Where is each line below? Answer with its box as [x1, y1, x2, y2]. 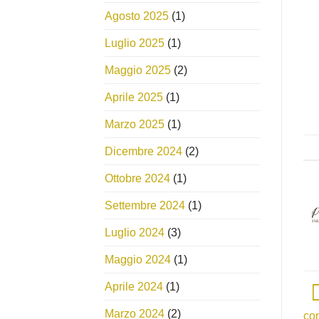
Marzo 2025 [105, 117, 164, 130]
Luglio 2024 [105, 226, 164, 239]
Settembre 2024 [105, 199, 185, 211]
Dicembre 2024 [105, 145, 182, 157]
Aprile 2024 [105, 280, 163, 293]
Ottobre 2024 [105, 172, 170, 184]
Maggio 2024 [105, 253, 171, 266]
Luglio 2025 [105, 36, 164, 49]
